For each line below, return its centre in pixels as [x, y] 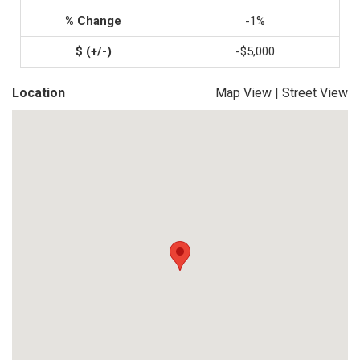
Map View [243, 93]
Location [39, 93]
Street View [315, 93]
